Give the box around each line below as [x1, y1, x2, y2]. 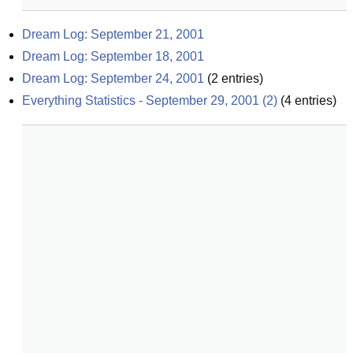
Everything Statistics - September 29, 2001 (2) [22, 94, 277, 107]
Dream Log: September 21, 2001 [22, 28, 204, 41]
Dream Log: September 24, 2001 [22, 72, 204, 85]
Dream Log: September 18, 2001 [22, 50, 204, 63]
